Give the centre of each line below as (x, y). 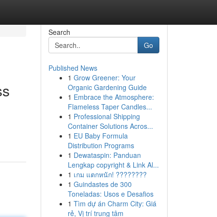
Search (59, 32)
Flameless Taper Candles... (110, 107)
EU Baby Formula (101, 136)
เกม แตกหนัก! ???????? (110, 174)
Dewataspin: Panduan (107, 155)
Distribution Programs (101, 145)
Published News (73, 68)
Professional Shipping (107, 116)
